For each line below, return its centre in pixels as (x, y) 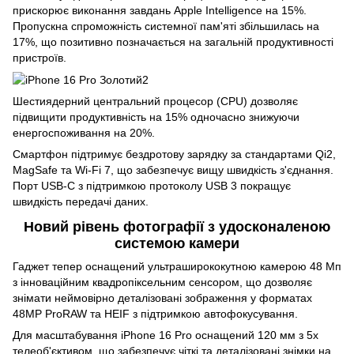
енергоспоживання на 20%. (84, 133)
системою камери (177, 243)
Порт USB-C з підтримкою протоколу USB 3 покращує (152, 186)
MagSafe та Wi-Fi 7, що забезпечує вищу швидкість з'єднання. (173, 170)
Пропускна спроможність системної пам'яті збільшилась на (166, 26)
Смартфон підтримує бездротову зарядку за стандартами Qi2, (174, 154)
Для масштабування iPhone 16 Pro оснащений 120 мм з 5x (166, 335)
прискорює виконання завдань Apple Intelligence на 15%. (160, 11)
